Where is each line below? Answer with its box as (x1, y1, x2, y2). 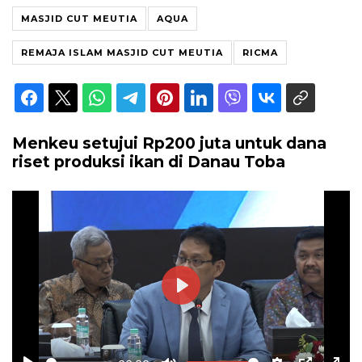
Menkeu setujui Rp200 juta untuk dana (12, 133, 326, 153)
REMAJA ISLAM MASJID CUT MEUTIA (21, 46, 223, 58)
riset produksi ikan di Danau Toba (12, 151, 285, 171)
